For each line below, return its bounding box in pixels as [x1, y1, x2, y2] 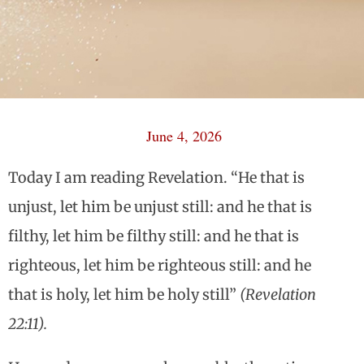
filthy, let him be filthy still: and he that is [8, 227, 299, 246]
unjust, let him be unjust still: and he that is [8, 197, 312, 217]
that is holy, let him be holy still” [8, 285, 240, 305]
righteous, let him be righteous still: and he [8, 256, 311, 275]
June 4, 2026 [146, 126, 222, 146]
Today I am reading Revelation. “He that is [8, 168, 305, 188]
